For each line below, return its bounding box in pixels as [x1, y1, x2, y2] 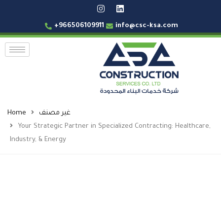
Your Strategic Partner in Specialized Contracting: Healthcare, [18, 122, 211, 130]
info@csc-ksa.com [115, 22, 178, 30]
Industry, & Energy [10, 136, 66, 144]
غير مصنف [39, 109, 71, 117]
